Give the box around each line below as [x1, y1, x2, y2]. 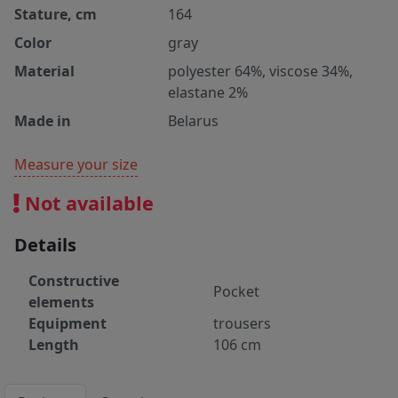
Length [28, 335, 79, 355]
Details [14, 233, 76, 258]
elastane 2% [168, 83, 249, 103]
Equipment [28, 314, 107, 334]
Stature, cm [14, 4, 97, 25]
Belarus [168, 111, 219, 131]
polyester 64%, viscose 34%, [168, 61, 354, 82]
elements [28, 292, 94, 313]
